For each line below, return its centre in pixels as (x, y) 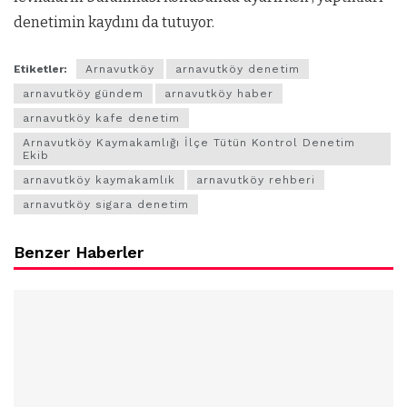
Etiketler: (40, 69)
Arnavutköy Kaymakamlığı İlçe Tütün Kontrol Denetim (189, 143)
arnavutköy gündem (83, 94)
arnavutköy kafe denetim (101, 119)
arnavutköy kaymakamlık (99, 180)
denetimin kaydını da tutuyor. (114, 22)
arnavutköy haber (219, 94)
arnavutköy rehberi (256, 180)
